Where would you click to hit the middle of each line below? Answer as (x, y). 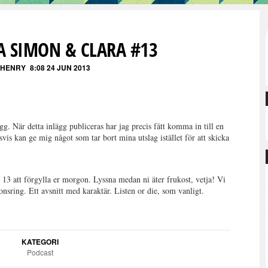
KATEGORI (40, 242)
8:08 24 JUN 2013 (60, 68)
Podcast (40, 252)
